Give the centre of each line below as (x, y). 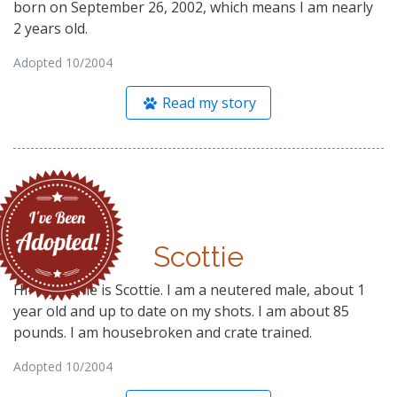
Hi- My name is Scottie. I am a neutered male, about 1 (189, 289)
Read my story (208, 102)
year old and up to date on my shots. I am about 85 (181, 311)
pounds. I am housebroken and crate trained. (163, 332)
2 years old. (51, 28)
